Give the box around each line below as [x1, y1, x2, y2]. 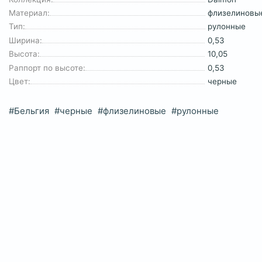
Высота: [9, 49, 40, 59]
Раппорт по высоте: [9, 63, 85, 73]
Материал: [9, 8, 50, 18]
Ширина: [9, 35, 42, 45]
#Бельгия [9, 105, 49, 117]
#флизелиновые [98, 105, 166, 117]
